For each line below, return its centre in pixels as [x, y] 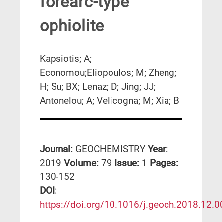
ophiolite [72, 26]
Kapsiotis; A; [66, 58]
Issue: [128, 163]
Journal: [57, 149]
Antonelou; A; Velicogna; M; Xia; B [110, 100]
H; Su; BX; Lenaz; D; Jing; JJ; [98, 86]
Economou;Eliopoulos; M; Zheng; [108, 72]
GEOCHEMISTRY [110, 149]
